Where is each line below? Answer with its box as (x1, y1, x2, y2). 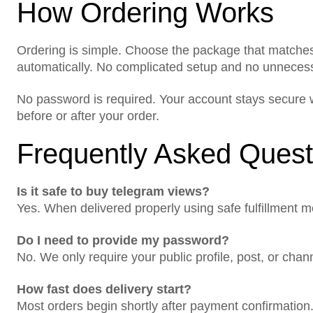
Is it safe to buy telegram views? (17, 184, 210, 198)
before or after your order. (17, 109, 159, 123)
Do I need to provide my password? (17, 233, 229, 247)
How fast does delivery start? (17, 282, 191, 296)
